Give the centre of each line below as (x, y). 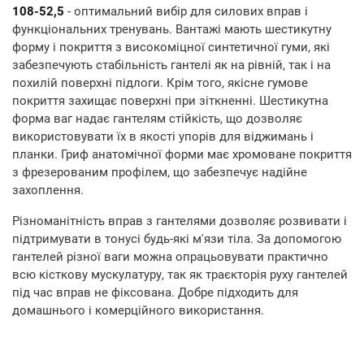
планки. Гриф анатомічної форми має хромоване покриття (182, 155)
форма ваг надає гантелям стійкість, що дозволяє (157, 119)
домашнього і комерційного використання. (138, 311)
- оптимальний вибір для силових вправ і (186, 12)
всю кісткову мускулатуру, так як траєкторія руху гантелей (180, 275)
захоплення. (48, 191)
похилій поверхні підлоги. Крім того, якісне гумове (160, 83)
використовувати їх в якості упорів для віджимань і (163, 137)
